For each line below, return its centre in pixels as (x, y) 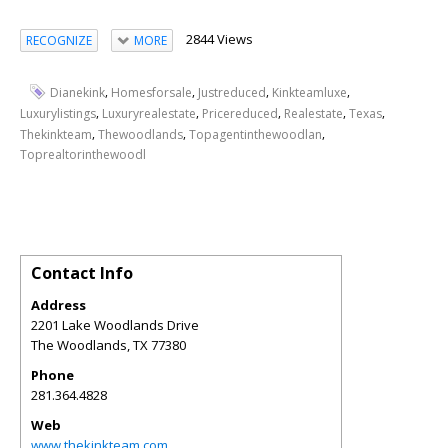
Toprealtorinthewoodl (83, 154)
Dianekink (77, 92)
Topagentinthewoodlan (255, 134)
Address (58, 304)
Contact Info (82, 272)
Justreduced (232, 92)
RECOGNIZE (59, 40)
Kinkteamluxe (309, 92)
